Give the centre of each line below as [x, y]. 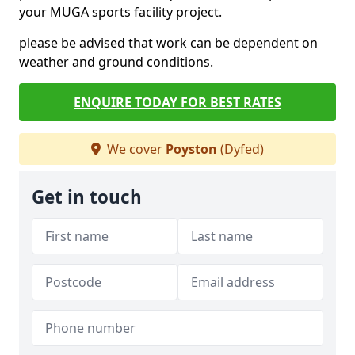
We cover [135, 149]
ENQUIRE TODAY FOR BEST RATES [177, 102]
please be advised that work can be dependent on [168, 43]
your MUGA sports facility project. [120, 12]
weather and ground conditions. [116, 62]
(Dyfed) [240, 149]
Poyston [191, 149]
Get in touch [87, 197]
